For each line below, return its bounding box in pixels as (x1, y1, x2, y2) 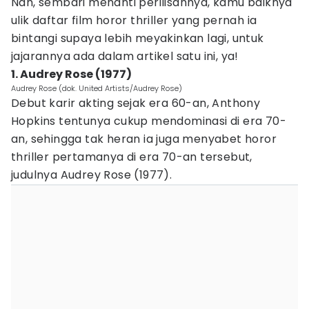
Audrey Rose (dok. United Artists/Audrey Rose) (11, 83, 182, 94)
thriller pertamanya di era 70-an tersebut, (11, 149, 252, 165)
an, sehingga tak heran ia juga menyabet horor (11, 131, 277, 147)
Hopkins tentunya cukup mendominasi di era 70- (11, 113, 286, 129)
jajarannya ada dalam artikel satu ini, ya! (11, 48, 239, 64)
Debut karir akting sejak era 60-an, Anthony (11, 95, 261, 111)
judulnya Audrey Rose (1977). (11, 167, 172, 183)
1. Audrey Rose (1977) (11, 66, 132, 82)
